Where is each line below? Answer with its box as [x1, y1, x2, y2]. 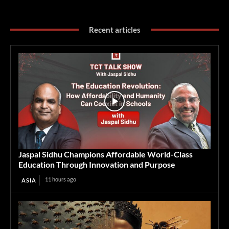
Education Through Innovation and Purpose [18, 159, 175, 169]
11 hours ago [45, 175, 76, 182]
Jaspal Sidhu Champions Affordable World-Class [18, 149, 193, 159]
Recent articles [88, 25, 141, 34]
